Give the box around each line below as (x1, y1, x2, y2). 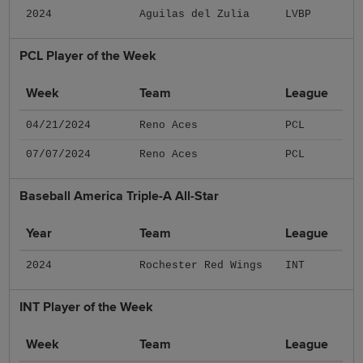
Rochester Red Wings (139, 258, 263, 271)
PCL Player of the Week (19, 47, 157, 64)
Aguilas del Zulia (139, 7, 250, 20)
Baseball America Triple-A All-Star (19, 187, 220, 204)
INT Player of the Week (19, 298, 154, 315)
